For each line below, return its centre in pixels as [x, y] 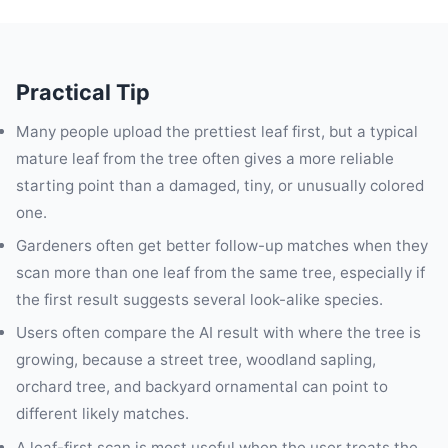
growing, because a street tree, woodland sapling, [196, 360]
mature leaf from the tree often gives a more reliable [205, 159]
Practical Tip [83, 92]
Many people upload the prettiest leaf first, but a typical [217, 132]
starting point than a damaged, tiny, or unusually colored [220, 186]
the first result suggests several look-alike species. [199, 300]
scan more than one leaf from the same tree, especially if [220, 273]
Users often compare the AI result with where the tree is [218, 333]
